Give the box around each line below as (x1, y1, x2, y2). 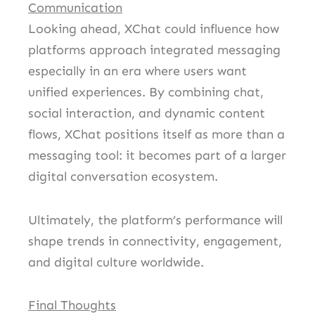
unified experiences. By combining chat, (28, 84, 264, 101)
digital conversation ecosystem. (28, 169, 218, 185)
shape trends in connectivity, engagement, (28, 233, 282, 249)
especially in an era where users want (28, 63, 247, 79)
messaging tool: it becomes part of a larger (28, 148, 286, 164)
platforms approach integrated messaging (28, 42, 284, 58)
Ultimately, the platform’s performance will (28, 212, 283, 228)
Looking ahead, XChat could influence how (28, 21, 279, 37)
